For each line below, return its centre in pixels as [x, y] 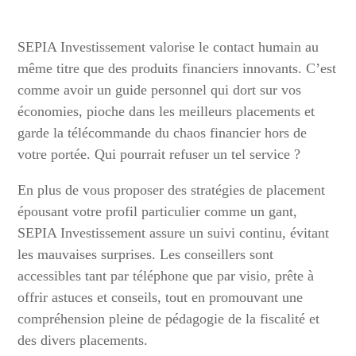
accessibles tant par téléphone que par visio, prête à [166, 276]
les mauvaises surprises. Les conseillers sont [146, 255]
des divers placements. [83, 341]
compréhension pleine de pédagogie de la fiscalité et [169, 319]
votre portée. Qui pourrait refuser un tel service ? [159, 155]
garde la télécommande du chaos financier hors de [163, 133]
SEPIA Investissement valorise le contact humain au [168, 47]
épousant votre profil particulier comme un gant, [158, 212]
